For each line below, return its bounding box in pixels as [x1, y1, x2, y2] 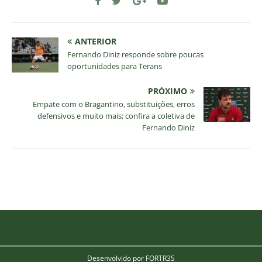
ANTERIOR [75, 36, 116, 47]
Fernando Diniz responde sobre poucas [67, 49, 204, 60]
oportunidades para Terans [67, 61, 162, 72]
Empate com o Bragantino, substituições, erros [33, 99, 195, 110]
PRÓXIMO [148, 85, 187, 97]
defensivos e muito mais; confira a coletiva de [37, 111, 195, 122]
